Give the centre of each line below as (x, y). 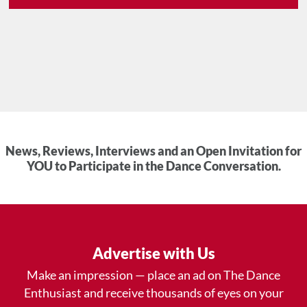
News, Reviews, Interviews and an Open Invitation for (153, 151)
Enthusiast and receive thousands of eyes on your (153, 293)
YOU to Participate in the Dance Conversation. (153, 166)
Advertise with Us (153, 254)
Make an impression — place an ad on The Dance (153, 275)
